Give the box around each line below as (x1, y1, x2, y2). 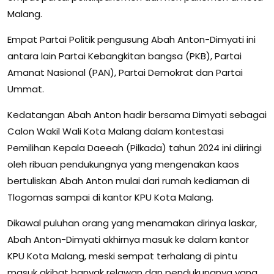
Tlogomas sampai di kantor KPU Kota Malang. (7, 191, 213, 204)
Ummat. (7, 83, 44, 96)
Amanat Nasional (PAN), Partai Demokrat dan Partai (7, 66, 243, 80)
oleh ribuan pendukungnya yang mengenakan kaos (7, 158, 239, 171)
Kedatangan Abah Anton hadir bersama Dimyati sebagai (7, 108, 267, 122)
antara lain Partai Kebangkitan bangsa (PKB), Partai (7, 50, 242, 63)
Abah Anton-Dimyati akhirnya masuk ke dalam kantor (7, 233, 249, 246)
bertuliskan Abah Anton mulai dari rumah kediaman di (7, 174, 250, 188)
